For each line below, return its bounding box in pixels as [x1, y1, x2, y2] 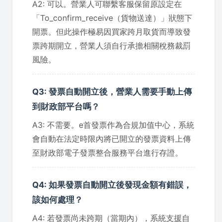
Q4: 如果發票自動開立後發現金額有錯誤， [32, 179, 192, 190]
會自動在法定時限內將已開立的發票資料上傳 [32, 133, 191, 144]
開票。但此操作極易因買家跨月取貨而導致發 [32, 26, 191, 37]
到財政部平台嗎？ [32, 101, 100, 111]
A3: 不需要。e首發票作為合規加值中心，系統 [32, 119, 194, 130]
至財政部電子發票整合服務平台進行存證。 [32, 147, 183, 158]
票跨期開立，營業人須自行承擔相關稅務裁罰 [32, 40, 191, 51]
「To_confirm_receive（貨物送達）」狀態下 [32, 12, 192, 23]
